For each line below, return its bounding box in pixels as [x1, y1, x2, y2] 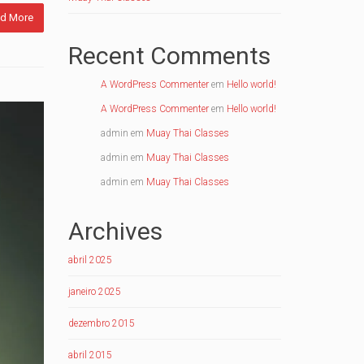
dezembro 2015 [67, 318, 135, 329]
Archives [67, 217, 162, 245]
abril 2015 [67, 349, 112, 361]
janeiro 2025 [67, 286, 121, 297]
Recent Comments [67, 41, 271, 70]
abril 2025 [67, 254, 112, 266]
